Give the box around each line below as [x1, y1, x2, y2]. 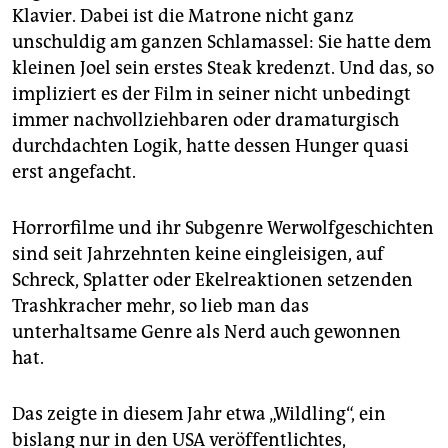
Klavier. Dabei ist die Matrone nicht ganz [12, 5, 354, 28]
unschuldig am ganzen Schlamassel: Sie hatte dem [12, 31, 431, 54]
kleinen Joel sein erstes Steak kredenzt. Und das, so [12, 57, 434, 80]
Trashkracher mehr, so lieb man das [12, 295, 309, 318]
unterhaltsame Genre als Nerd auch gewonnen [12, 321, 401, 344]
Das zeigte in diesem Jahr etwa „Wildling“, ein [12, 403, 386, 426]
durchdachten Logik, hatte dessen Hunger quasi [12, 135, 409, 158]
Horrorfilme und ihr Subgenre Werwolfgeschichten [12, 217, 434, 240]
